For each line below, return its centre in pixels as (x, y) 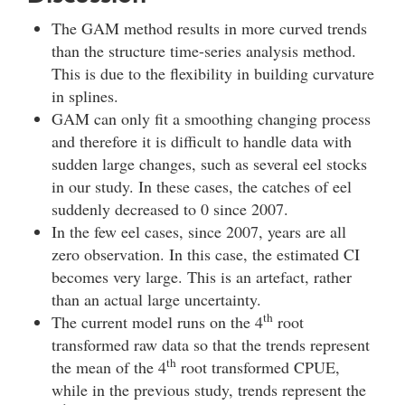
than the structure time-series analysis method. (204, 51)
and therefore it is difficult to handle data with (202, 141)
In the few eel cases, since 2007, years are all (199, 232)
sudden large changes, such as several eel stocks (209, 164)
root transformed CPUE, (258, 367)
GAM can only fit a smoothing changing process (211, 119)
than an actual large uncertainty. (156, 300)
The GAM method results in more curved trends (209, 28)
